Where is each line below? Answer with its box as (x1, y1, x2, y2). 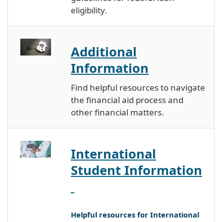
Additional (71, 43, 137, 60)
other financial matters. (71, 106, 164, 118)
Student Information (71, 161, 202, 178)
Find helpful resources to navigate (71, 81, 205, 93)
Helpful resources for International (71, 209, 199, 220)
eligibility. (71, 4, 107, 16)
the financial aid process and (71, 94, 183, 106)
